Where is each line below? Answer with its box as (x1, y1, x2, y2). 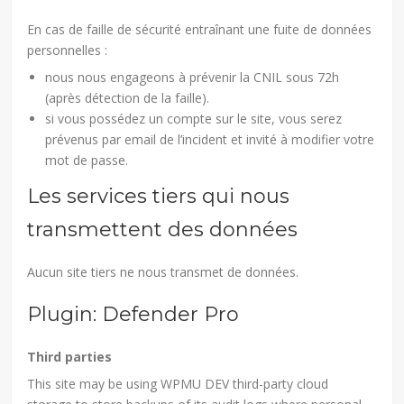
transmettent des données (27, 216, 298, 242)
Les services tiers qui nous (27, 183, 290, 208)
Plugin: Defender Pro (27, 301, 240, 326)
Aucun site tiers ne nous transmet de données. (27, 262, 299, 280)
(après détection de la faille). (45, 88, 210, 106)
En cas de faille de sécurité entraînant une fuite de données (27, 20, 372, 38)
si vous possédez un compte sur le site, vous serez (45, 109, 343, 127)
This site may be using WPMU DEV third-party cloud (27, 374, 329, 392)
